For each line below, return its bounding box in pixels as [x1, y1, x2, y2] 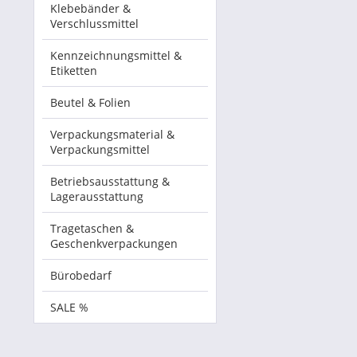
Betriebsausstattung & [50, 174, 170, 189]
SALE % [50, 300, 88, 315]
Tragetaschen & [50, 221, 134, 236]
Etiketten [50, 63, 97, 78]
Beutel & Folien [50, 95, 131, 110]
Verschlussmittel [50, 16, 139, 31]
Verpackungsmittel [50, 142, 150, 157]
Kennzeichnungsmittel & [50, 48, 182, 63]
